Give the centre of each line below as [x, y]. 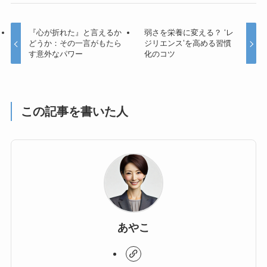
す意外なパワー [56, 54]
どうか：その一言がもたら [75, 44]
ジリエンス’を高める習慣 [187, 44]
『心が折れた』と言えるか [75, 33]
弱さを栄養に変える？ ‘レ [189, 33]
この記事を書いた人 [75, 112]
